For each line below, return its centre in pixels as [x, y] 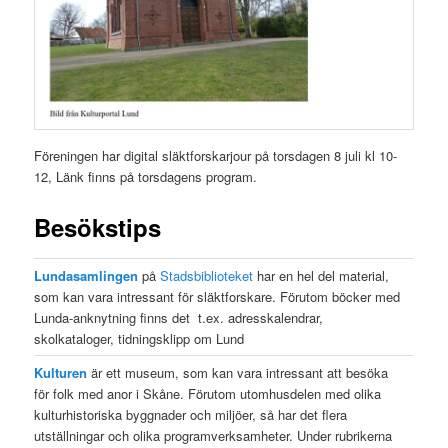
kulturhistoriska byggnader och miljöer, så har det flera [191, 414]
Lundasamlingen [86, 275]
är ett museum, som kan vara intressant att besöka [238, 372]
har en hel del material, [321, 275]
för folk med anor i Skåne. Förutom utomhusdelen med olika [208, 393]
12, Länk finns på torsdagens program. [146, 177]
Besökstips [98, 227]
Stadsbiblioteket [207, 275]
